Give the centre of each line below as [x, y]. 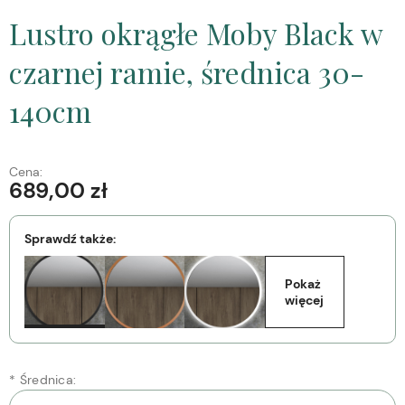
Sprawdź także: [70, 239]
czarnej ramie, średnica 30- [187, 72]
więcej [305, 301]
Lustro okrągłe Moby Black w [196, 33]
